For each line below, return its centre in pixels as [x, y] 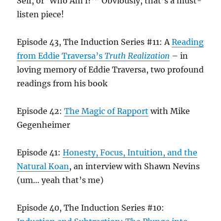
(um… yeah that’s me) [60, 180]
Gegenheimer [44, 125]
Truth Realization [137, 56]
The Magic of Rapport [107, 111]
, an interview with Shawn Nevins [135, 166]
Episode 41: [40, 152]
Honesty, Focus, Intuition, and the [130, 152]
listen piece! [41, 14]
